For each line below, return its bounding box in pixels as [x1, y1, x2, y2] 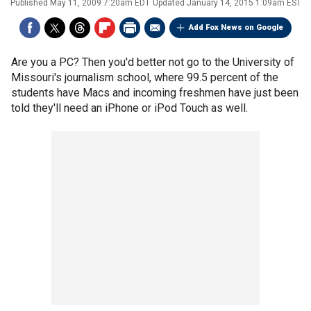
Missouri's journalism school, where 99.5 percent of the [11, 71, 278, 84]
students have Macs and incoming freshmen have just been [11, 86, 299, 99]
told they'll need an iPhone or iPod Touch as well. [11, 101, 248, 115]
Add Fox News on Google [189, 23, 283, 32]
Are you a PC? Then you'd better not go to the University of [11, 56, 294, 69]
